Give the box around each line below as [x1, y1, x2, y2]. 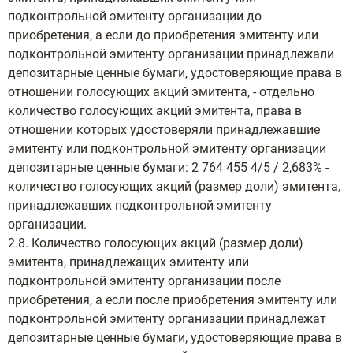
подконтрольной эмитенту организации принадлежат [8, 311, 326, 326]
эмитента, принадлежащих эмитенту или [8, 255, 249, 269]
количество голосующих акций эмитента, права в [8, 103, 302, 118]
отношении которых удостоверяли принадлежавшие [8, 122, 320, 137]
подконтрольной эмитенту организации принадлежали [8, 46, 334, 61]
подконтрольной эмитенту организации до [8, 9, 262, 24]
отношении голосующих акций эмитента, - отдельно [8, 84, 314, 99]
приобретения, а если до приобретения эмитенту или [8, 28, 318, 43]
